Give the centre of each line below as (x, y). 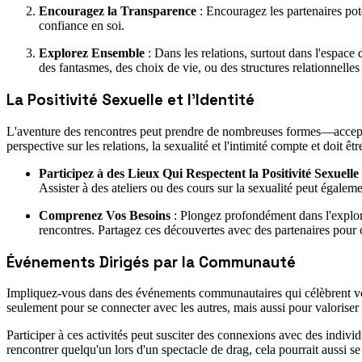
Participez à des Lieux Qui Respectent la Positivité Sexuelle (199, 173)
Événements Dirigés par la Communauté (151, 262)
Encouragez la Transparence (118, 11)
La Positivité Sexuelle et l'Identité (130, 100)
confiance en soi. (82, 26)
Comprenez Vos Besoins (105, 215)
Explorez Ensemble (92, 53)
